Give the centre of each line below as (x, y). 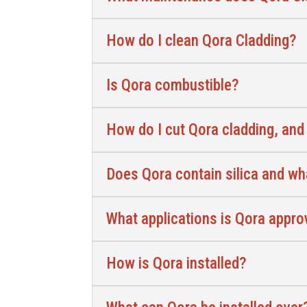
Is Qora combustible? (173, 85)
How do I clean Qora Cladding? (202, 40)
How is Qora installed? (177, 263)
